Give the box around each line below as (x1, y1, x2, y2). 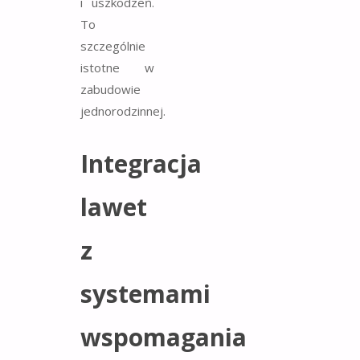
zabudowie (80, 81, 141, 98)
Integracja (80, 147, 202, 181)
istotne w (80, 59, 154, 76)
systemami (80, 277, 211, 311)
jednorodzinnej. (80, 103, 166, 120)
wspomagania (80, 321, 247, 354)
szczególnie (80, 38, 145, 55)
